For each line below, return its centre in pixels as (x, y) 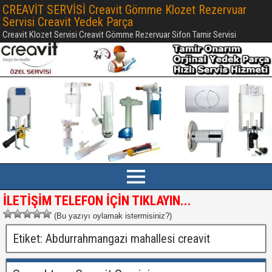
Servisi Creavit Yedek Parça (68, 22)
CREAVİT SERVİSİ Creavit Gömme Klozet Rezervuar (124, 10)
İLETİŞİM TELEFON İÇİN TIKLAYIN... (97, 200)
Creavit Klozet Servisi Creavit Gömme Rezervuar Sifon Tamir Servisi (119, 35)
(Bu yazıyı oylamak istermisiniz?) (112, 216)
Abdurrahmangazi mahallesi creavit (128, 238)
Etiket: (29, 238)
